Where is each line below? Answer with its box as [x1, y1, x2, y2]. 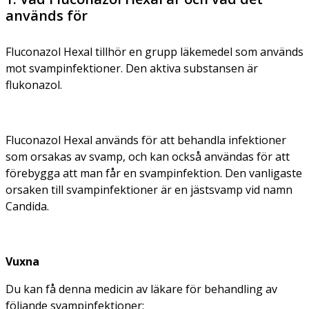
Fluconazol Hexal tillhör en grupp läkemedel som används [6, 43, 303, 59]
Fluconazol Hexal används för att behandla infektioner [6, 132, 286, 148]
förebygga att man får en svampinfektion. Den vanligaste [6, 165, 302, 181]
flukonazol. [6, 77, 62, 92]
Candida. [6, 198, 49, 214]
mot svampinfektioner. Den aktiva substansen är [6, 60, 258, 76]
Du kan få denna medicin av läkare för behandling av [6, 281, 277, 297]
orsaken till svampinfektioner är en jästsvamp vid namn [6, 181, 292, 197]
